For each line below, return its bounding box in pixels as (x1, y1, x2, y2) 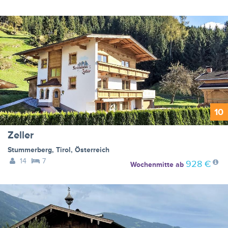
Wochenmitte (130, 160, 174, 169)
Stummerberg (8, 145, 52, 154)
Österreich (75, 145, 109, 154)
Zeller (8, 129, 34, 141)
